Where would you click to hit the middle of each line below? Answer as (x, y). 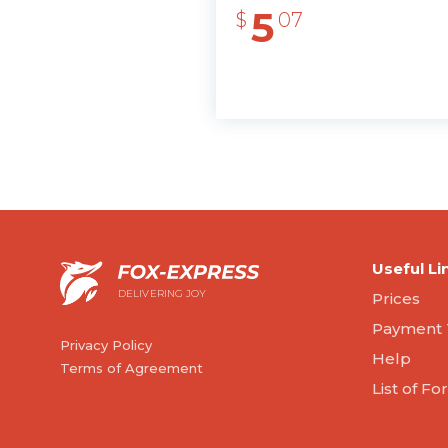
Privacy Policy (106, 345)
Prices (396, 298)
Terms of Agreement (131, 368)
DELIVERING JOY (162, 293)
